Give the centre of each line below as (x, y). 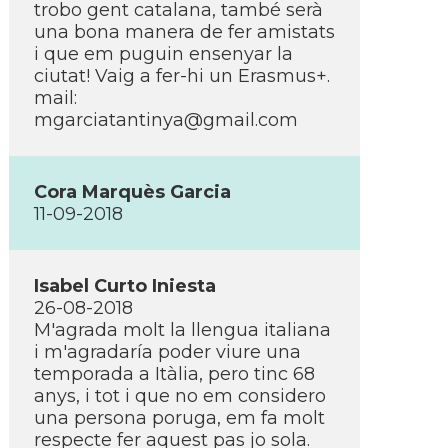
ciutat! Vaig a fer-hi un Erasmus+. (182, 76)
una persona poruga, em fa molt (179, 418)
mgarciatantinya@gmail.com (166, 120)
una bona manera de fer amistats (184, 32)
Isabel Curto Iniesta (125, 286)
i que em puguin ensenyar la (163, 54)
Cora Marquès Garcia (132, 192)
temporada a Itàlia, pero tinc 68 (174, 374)
